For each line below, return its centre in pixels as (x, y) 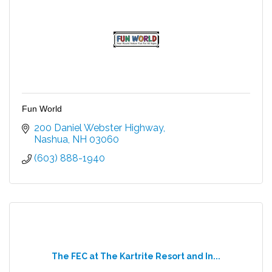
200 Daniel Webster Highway (99, 127)
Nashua (51, 139)
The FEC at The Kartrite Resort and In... (136, 256)
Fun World (42, 108)
